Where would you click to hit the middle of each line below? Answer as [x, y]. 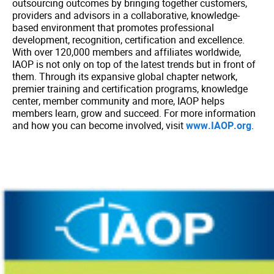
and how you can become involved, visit [99, 125]
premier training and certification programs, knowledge [130, 89]
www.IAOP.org [219, 125]
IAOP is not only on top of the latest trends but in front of [134, 64]
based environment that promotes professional [113, 28]
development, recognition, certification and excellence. [128, 40]
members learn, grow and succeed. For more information [134, 113]
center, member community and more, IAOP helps [118, 101]
